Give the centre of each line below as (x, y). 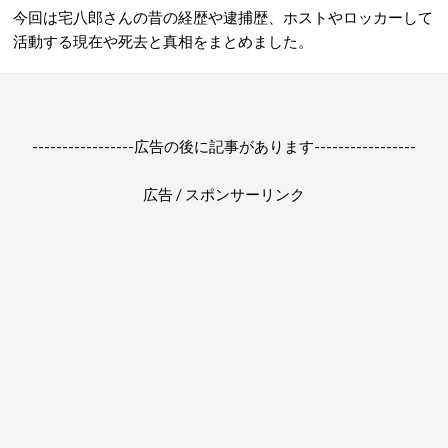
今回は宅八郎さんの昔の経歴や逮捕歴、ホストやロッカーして (223, 17)
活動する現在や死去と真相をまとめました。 (163, 41)
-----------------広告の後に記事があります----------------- (224, 146)
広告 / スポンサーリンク (224, 194)
